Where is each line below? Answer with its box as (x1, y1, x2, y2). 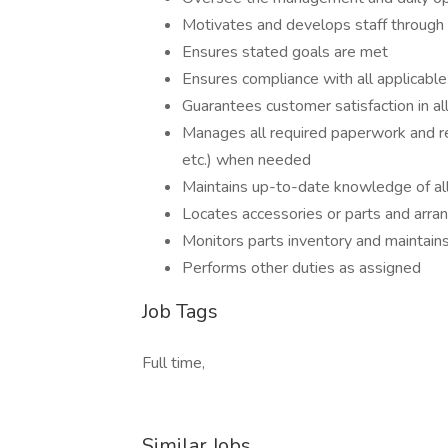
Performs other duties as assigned (182, 257, 421, 279)
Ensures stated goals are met (182, 41, 388, 63)
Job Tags (142, 298, 218, 325)
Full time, (142, 352, 205, 374)
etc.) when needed (182, 149, 311, 171)
